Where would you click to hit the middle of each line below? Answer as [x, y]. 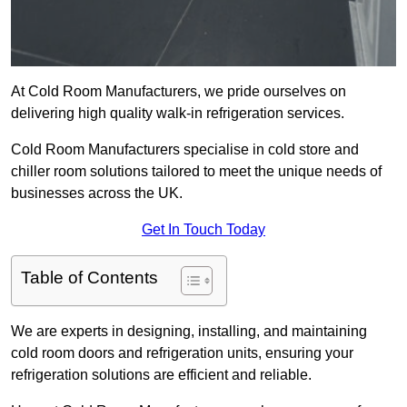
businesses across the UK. [97, 194]
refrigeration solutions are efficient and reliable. [161, 375]
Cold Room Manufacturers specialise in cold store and [185, 150]
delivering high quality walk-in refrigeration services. [178, 114]
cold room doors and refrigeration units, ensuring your [182, 353]
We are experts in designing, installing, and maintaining [189, 332]
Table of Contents [89, 278]
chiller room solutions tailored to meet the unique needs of [196, 172]
